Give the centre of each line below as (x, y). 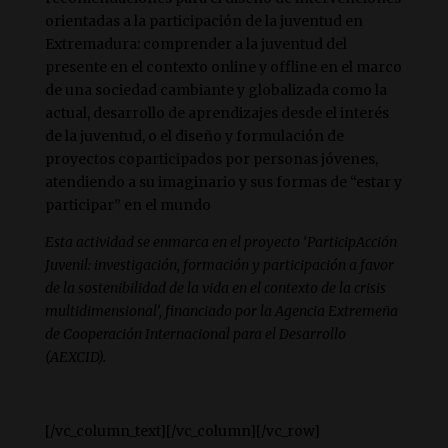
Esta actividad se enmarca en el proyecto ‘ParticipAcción (220, 242)
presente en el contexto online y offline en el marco (223, 67)
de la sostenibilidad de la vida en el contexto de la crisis (215, 288)
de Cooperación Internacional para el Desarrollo (195, 334)
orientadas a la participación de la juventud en (203, 21)
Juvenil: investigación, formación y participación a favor (219, 265)
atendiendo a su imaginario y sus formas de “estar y (223, 182)
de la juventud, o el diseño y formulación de (194, 136)
